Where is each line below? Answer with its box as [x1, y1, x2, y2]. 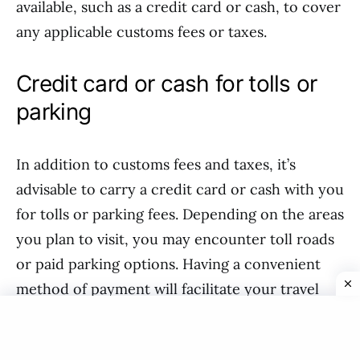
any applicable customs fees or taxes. [16, 22, 267, 41]
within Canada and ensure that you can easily [16, 305, 323, 323]
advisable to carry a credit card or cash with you [16, 180, 344, 198]
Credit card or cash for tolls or [16, 70, 317, 97]
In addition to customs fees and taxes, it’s [16, 155, 296, 174]
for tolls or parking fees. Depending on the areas [16, 205, 344, 223]
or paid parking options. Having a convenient [16, 255, 321, 273]
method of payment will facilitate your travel [16, 280, 319, 298]
